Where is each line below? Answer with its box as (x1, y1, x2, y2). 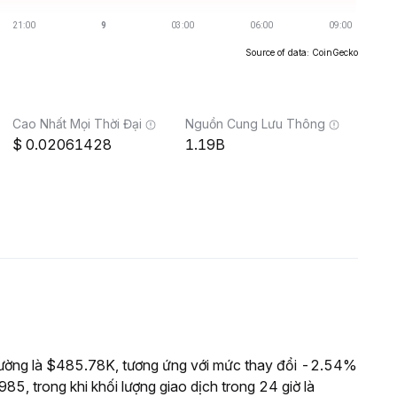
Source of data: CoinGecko (245, 47, 358, 58)
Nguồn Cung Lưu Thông (185, 116, 325, 131)
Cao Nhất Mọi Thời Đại (12, 116, 142, 131)
